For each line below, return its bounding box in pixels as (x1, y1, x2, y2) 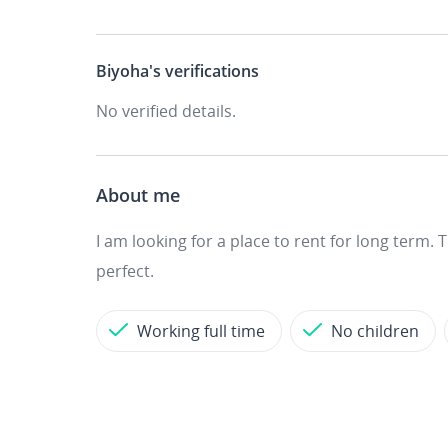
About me (96, 183, 180, 207)
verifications (161, 60, 259, 82)
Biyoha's (96, 60, 161, 82)
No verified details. (96, 100, 236, 122)
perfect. (96, 260, 154, 282)
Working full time (137, 320, 265, 342)
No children (331, 320, 419, 342)
